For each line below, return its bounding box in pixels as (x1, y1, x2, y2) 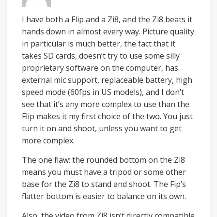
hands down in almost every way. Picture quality (22, 26, 194, 37)
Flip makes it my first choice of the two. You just (22, 111, 193, 122)
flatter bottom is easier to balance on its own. (22, 191, 186, 201)
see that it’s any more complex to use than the (22, 99, 189, 109)
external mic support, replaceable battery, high (22, 75, 192, 85)
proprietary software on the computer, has (22, 62, 178, 73)
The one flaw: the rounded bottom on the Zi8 (22, 155, 185, 165)
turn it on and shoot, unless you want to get (22, 123, 182, 134)
